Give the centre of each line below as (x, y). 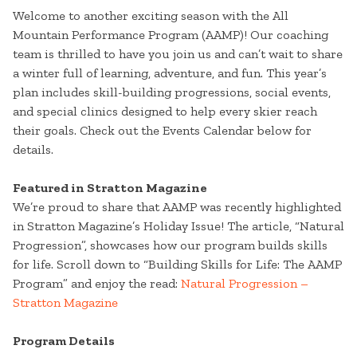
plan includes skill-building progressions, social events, (172, 92)
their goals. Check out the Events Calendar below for (162, 131)
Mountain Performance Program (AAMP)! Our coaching (171, 35)
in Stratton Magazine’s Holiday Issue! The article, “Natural (178, 226)
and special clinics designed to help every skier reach (165, 112)
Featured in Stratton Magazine (110, 188)
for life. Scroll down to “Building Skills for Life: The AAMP (177, 265)
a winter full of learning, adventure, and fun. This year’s (170, 73)
